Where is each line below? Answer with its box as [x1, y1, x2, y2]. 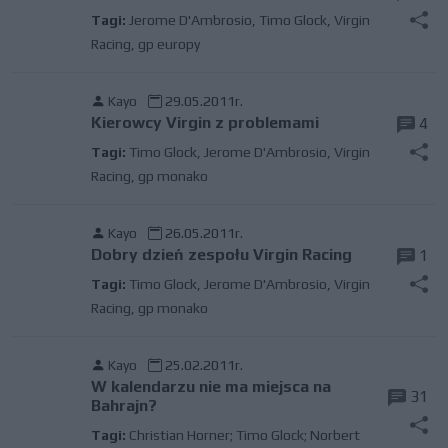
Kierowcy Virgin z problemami [90, 113, 319, 132]
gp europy [137, 36, 200, 52]
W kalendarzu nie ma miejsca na [90, 377, 331, 396]
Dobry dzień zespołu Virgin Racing [90, 245, 352, 264]
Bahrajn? [90, 396, 157, 415]
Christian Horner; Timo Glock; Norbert [128, 427, 360, 443]
